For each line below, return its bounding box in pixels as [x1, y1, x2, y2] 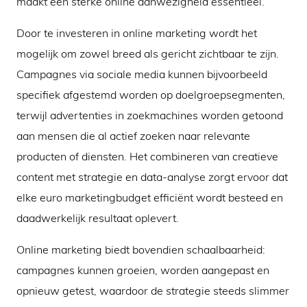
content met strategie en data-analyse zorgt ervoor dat [16, 170, 288, 184]
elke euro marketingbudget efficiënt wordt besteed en [16, 191, 283, 205]
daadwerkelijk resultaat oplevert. [16, 211, 179, 225]
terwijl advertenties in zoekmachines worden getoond [16, 108, 283, 123]
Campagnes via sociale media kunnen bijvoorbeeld [16, 67, 267, 82]
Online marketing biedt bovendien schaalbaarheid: [16, 243, 265, 257]
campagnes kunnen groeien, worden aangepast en [16, 263, 269, 278]
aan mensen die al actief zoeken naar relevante [16, 129, 250, 143]
